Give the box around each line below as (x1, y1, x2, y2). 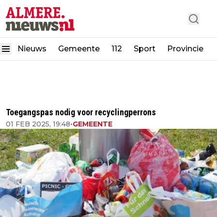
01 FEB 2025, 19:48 (6, 120, 70, 128)
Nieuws (17, 44, 46, 54)
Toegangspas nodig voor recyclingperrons (6, 107, 156, 117)
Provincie (167, 44, 205, 54)
